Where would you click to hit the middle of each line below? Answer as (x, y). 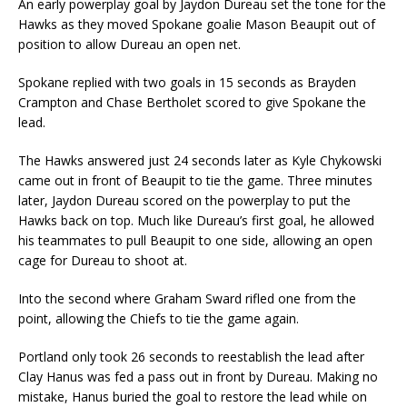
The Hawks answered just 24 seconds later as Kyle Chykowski (200, 161)
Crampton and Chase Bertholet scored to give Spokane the (192, 103)
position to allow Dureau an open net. (131, 45)
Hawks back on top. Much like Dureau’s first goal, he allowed (196, 221)
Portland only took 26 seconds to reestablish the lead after (191, 357)
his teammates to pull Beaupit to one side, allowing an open (195, 241)
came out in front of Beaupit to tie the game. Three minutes (195, 181)
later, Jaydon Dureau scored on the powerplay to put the (184, 201)
